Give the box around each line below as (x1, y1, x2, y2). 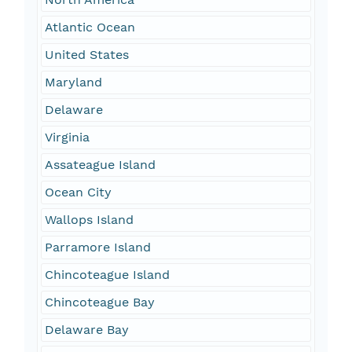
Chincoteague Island (44, 267, 170, 283)
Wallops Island (44, 212, 134, 228)
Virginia (44, 130, 90, 145)
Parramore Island (44, 240, 151, 255)
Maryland (44, 75, 102, 90)
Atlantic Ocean (44, 20, 135, 35)
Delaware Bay (44, 322, 129, 338)
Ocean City (44, 185, 112, 200)
